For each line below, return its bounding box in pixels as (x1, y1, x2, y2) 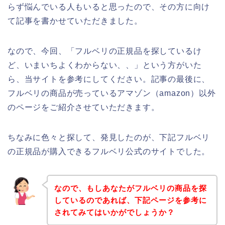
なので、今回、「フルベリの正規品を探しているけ (8, 46, 202, 55)
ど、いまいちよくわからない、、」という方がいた (8, 60, 202, 69)
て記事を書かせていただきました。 (8, 16, 143, 25)
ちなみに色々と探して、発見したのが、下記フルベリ (8, 133, 210, 142)
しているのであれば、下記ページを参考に (54, 195, 207, 204)
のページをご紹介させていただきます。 (8, 102, 160, 111)
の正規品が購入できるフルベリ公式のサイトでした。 (8, 147, 210, 156)
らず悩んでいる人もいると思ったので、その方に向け (8, 2, 210, 11)
